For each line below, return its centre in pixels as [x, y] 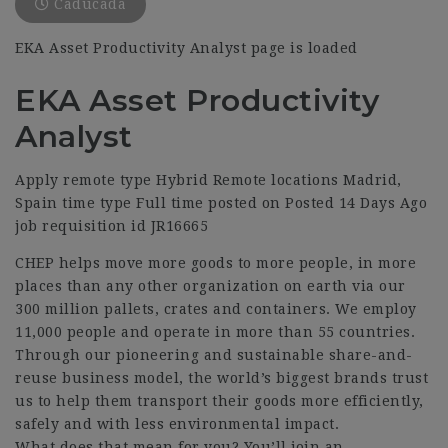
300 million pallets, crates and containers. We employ [216, 309]
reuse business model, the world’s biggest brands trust [221, 378]
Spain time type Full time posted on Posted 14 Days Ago [221, 203]
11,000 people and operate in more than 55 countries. [215, 332]
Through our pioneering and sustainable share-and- [214, 355]
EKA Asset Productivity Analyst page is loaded [186, 48]
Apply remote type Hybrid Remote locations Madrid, [208, 180]
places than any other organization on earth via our [210, 286]
